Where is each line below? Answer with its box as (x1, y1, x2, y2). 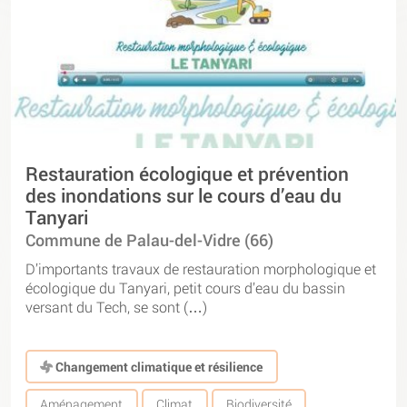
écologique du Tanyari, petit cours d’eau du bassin (25, 277, 345, 297)
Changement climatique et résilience (53, 357, 263, 375)
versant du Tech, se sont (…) (25, 296, 207, 316)
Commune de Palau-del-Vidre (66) (25, 230, 273, 252)
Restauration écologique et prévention (25, 161, 349, 187)
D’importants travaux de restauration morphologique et (25, 258, 376, 278)
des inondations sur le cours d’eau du (25, 183, 342, 209)
